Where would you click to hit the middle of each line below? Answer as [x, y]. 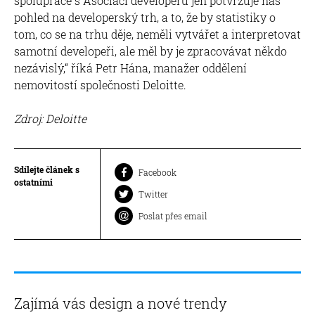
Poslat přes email [173, 216]
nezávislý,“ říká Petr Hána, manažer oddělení [130, 67]
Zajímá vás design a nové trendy [121, 303]
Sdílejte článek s [47, 169]
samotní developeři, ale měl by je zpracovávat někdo [150, 51]
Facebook [157, 172]
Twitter [153, 194]
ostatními [33, 182]
